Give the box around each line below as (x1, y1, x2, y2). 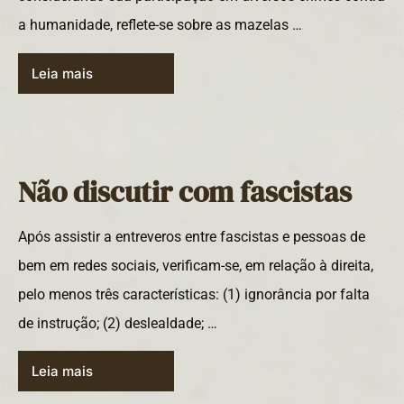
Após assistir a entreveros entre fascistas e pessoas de (18, 227, 365, 245)
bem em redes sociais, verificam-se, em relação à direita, (18, 256, 373, 274)
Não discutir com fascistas (18, 171, 352, 212)
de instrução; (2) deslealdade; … (18, 314, 217, 332)
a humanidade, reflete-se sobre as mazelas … (18, 16, 302, 34)
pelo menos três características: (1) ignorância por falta (18, 285, 370, 303)
